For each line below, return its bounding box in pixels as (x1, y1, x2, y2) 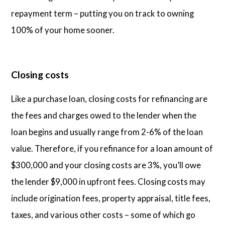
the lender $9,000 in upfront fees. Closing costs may (11, 176, 206, 187)
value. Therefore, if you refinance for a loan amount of (11, 143, 213, 154)
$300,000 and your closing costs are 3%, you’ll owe (11, 159, 201, 170)
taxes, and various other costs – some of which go (11, 209, 196, 220)
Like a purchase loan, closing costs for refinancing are (11, 93, 208, 104)
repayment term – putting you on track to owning (11, 8, 194, 19)
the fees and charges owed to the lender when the (11, 109, 197, 121)
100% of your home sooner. (11, 25, 115, 36)
